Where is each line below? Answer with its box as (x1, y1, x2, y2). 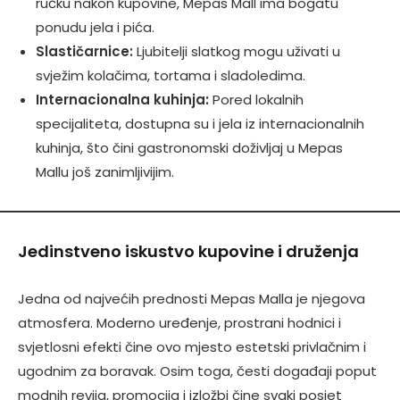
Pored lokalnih (209, 90, 304, 109)
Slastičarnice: (36, 42, 133, 61)
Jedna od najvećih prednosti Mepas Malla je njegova (18, 289, 365, 308)
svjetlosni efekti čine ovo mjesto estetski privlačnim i (18, 337, 366, 356)
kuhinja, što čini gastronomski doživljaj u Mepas (36, 138, 343, 157)
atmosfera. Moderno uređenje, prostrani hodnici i (18, 313, 341, 332)
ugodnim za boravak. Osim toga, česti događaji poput (18, 362, 377, 380)
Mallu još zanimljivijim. (36, 162, 174, 181)
